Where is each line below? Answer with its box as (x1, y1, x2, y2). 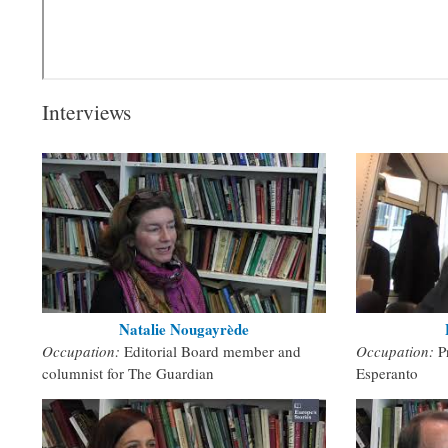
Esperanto (355, 362, 418, 383)
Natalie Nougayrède (118, 317, 249, 340)
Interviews (42, 97, 131, 127)
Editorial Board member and (124, 340, 301, 361)
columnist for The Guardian (42, 362, 214, 383)
